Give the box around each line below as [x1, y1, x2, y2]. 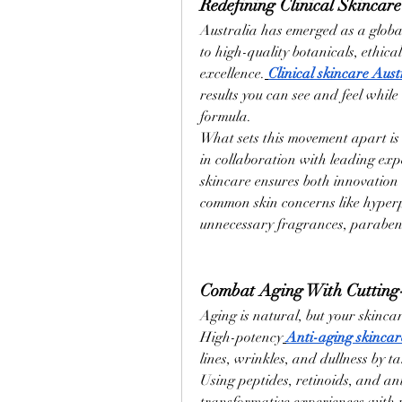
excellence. [200, 65, 265, 83]
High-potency [200, 328, 283, 346]
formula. [200, 108, 251, 126]
